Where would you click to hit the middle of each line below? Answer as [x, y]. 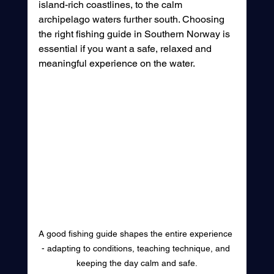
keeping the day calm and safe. [137, 263]
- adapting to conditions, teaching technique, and [137, 249]
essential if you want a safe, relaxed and [126, 48]
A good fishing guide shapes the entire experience [137, 234]
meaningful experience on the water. [117, 63]
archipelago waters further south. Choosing [132, 19]
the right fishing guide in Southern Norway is [135, 34]
